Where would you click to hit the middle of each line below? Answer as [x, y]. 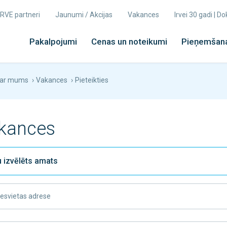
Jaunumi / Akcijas [84, 15]
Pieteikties [92, 80]
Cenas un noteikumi [129, 42]
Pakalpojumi [53, 42]
